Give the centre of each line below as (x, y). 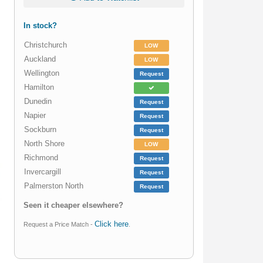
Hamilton (39, 87)
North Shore (45, 144)
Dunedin (38, 102)
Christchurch (46, 45)
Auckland (40, 59)
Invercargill (43, 172)
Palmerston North (54, 186)
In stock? (41, 26)
